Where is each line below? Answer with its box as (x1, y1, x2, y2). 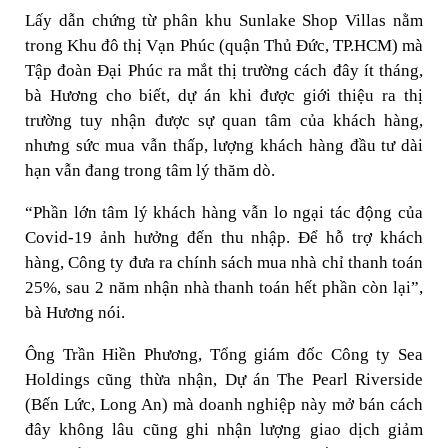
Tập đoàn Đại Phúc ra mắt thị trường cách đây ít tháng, (25, 61, 423, 80)
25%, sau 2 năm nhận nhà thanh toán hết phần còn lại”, (25, 278, 423, 297)
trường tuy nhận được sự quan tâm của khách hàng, (25, 111, 423, 130)
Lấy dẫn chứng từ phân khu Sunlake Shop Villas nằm (25, 11, 423, 30)
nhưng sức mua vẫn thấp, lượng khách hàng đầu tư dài (25, 136, 423, 155)
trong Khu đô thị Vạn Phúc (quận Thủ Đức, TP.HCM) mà (25, 36, 423, 55)
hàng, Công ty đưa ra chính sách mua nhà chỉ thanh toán (25, 253, 423, 272)
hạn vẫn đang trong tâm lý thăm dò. (25, 161, 275, 180)
